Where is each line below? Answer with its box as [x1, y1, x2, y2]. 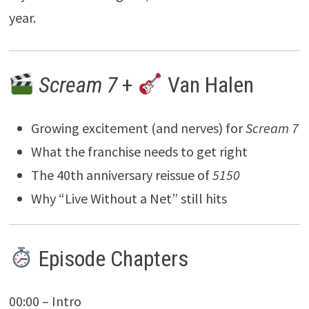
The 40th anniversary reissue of [30, 166, 212, 183]
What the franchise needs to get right [30, 142, 248, 160]
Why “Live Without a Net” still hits [30, 189, 227, 207]
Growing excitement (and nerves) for [30, 119, 246, 137]
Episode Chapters [34, 245, 189, 272]
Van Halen [162, 72, 254, 99]
